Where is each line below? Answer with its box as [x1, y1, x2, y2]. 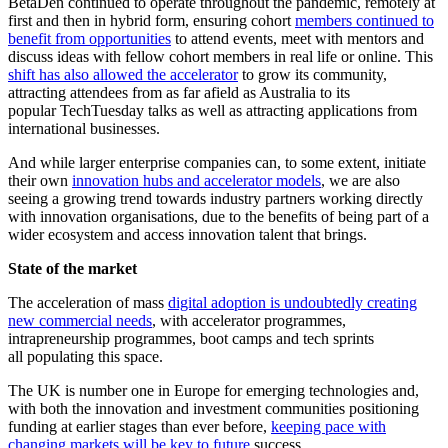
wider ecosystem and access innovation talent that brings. [8, 226, 367, 244]
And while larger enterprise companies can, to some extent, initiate [8, 154, 426, 172]
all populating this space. [8, 348, 163, 366]
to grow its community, [238, 66, 387, 84]
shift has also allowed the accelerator [8, 66, 238, 84]
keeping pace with [271, 418, 386, 436]
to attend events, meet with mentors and [171, 30, 424, 48]
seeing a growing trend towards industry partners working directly [8, 190, 423, 208]
